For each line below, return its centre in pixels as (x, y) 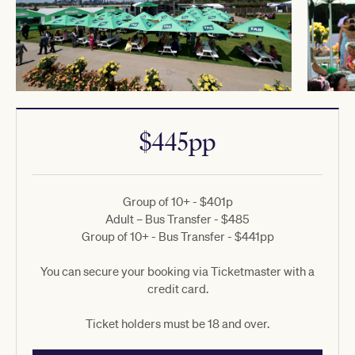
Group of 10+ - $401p (177, 201)
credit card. (177, 288)
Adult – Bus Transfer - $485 (177, 218)
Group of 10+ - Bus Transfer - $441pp (177, 236)
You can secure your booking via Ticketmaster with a (177, 271)
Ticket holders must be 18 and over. (177, 323)
